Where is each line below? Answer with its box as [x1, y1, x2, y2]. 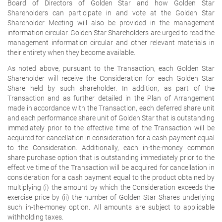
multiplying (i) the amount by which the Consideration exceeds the [7, 183, 215, 191]
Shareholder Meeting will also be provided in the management [7, 18, 215, 27]
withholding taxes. [7, 213, 63, 221]
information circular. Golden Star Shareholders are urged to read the [7, 28, 215, 37]
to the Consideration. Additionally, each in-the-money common [7, 143, 215, 152]
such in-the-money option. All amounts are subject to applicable [7, 203, 215, 211]
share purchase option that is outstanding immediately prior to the [7, 153, 215, 162]
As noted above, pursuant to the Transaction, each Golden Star [7, 64, 215, 72]
